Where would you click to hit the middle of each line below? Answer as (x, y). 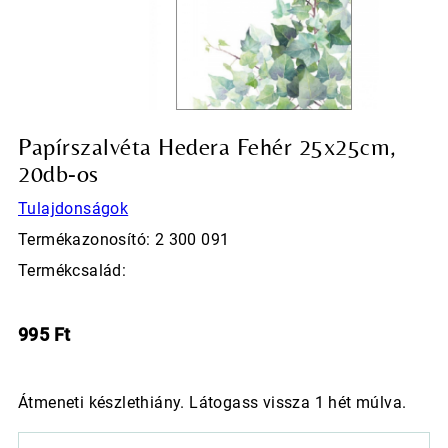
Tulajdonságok (73, 209)
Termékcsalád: (72, 271)
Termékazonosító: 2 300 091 (124, 240)
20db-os (58, 174)
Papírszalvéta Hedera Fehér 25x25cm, (207, 147)
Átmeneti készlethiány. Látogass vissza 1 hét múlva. (212, 403)
